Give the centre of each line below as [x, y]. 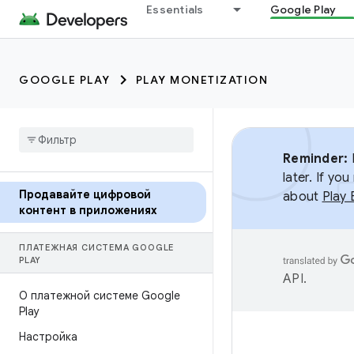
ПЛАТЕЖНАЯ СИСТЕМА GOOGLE [97, 247]
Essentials [175, 9]
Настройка [48, 337]
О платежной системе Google [100, 296]
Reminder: [316, 159]
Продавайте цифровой [85, 194]
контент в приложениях [88, 210]
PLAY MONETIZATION [201, 80]
